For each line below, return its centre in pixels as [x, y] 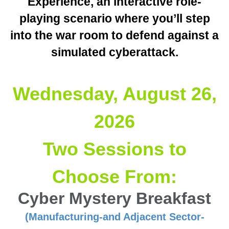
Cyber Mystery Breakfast [114, 199]
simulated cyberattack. [114, 52]
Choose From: [114, 177]
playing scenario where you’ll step [114, 19]
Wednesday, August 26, [114, 94]
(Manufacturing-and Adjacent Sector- [114, 217]
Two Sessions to [114, 149]
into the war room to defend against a [114, 36]
